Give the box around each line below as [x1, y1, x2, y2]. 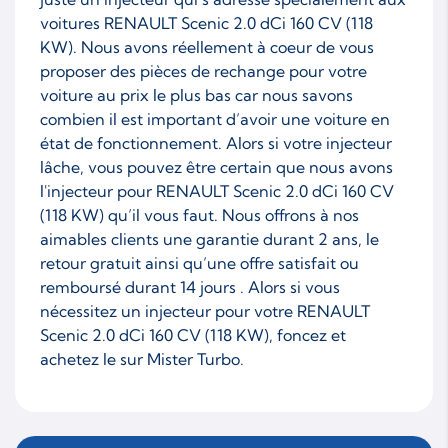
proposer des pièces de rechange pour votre [40, 60, 367, 81]
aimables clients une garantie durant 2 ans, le [40, 228, 379, 249]
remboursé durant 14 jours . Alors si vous [40, 276, 340, 297]
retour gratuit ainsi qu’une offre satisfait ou [40, 252, 359, 273]
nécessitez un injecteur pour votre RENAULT [40, 300, 370, 321]
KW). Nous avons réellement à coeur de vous [40, 36, 374, 57]
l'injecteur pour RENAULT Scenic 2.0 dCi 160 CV [40, 180, 394, 201]
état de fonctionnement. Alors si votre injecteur [40, 132, 392, 153]
